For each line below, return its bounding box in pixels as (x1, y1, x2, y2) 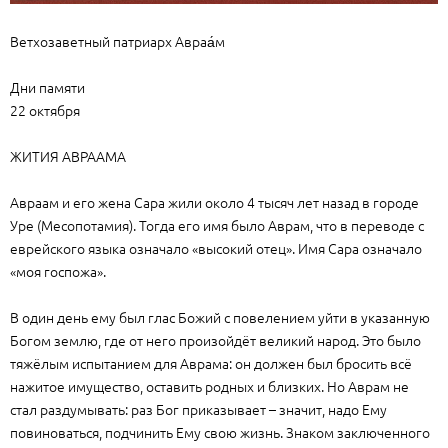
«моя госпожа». (10, 261, 106, 281)
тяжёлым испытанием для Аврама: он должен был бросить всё (10, 353, 412, 373)
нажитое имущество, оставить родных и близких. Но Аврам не (10, 376, 409, 396)
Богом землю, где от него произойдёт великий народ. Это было (10, 330, 421, 350)
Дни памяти (10, 77, 85, 97)
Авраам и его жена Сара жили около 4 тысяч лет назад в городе (10, 192, 419, 212)
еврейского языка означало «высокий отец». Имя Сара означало (10, 238, 422, 258)
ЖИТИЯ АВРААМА (10, 146, 129, 166)
